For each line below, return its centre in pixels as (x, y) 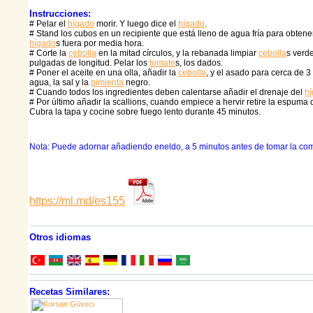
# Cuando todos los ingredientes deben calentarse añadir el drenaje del (167, 93)
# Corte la (49, 53)
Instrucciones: (60, 14)
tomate (162, 63)
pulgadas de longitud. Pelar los (89, 63)
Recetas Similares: (70, 292)
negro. (137, 83)
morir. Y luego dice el (136, 24)
